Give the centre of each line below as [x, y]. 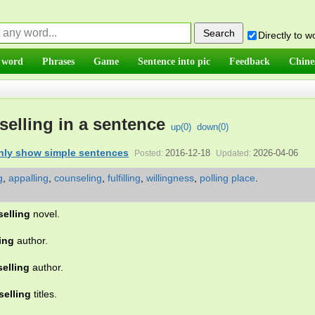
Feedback [250, 61]
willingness [170, 178]
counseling [78, 178]
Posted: [149, 153]
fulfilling [124, 178]
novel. [45, 214]
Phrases [58, 61]
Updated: [234, 153]
